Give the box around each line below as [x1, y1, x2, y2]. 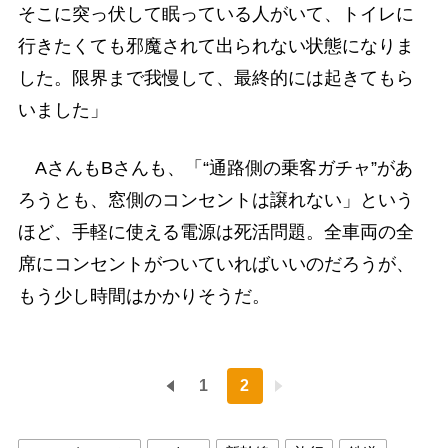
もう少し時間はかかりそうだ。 [17, 285, 270, 306]
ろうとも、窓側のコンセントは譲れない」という [17, 189, 414, 210]
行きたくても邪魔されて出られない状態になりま [17, 36, 414, 57]
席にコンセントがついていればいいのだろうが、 [17, 253, 414, 274]
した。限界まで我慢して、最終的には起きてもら [17, 68, 414, 89]
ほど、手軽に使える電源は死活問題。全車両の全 [17, 221, 414, 242]
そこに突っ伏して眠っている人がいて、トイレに [17, 4, 414, 25]
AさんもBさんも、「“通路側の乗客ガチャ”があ [17, 157, 413, 178]
